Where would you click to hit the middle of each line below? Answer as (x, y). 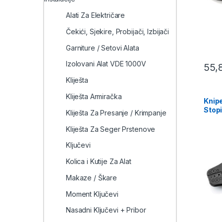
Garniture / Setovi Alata (103, 48)
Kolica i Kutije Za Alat (99, 162)
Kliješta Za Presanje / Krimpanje (116, 112)
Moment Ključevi (92, 194)
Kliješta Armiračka (94, 96)
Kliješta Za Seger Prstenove (111, 129)
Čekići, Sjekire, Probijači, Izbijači (117, 31)
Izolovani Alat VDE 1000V (106, 64)
